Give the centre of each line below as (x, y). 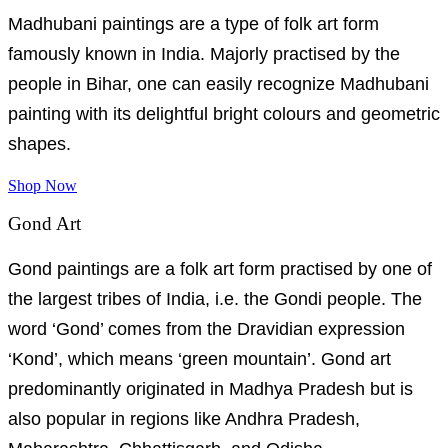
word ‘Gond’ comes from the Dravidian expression (206, 329)
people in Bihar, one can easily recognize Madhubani (218, 83)
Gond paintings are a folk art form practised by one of (220, 269)
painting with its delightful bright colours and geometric (224, 113)
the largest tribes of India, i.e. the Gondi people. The (215, 299)
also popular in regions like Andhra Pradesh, (184, 419)
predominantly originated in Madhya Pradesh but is (210, 389)
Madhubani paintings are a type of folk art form (193, 23)
